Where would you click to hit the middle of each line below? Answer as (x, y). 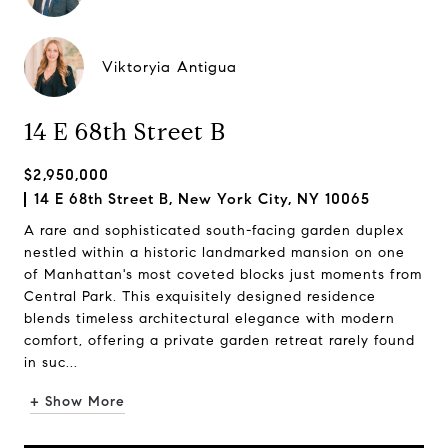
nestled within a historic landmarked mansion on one (214, 252)
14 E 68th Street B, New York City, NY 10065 (202, 199)
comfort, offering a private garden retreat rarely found (219, 340)
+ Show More (77, 401)
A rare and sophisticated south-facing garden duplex (214, 230)
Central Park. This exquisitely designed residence (200, 296)
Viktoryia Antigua (169, 67)
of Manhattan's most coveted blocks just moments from (223, 274)
